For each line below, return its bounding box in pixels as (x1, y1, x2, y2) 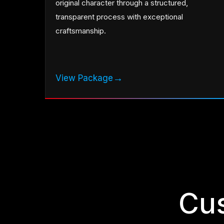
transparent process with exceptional (55, 12, 183, 22)
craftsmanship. (55, 26, 106, 36)
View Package (55, 73, 113, 83)
